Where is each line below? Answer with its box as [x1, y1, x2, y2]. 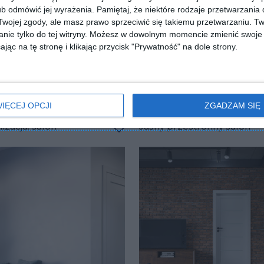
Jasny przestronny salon [139, 120, 250, 132]
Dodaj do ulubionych [118, 134, 206, 146]
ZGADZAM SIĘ [204, 100, 260, 110]
